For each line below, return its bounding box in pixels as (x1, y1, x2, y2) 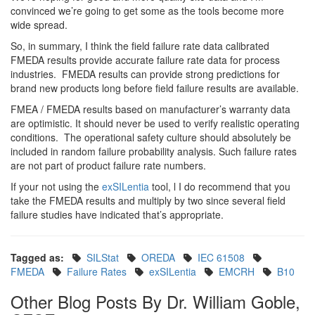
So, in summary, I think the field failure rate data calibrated (11, 39, 269, 53)
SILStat (86, 250, 119, 265)
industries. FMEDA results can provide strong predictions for (11, 67, 280, 82)
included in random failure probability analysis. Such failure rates (11, 144, 297, 159)
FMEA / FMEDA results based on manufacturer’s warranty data (11, 102, 290, 117)
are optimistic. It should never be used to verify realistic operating (11, 116, 300, 131)
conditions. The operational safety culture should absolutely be (11, 130, 291, 145)
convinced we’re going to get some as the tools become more (11, 4, 284, 18)
